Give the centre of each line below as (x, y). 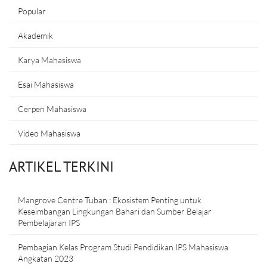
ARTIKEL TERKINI (61, 167)
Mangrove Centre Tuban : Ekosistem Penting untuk (110, 200)
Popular (32, 11)
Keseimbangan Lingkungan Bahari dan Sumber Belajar (115, 212)
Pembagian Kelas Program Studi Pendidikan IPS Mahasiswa (123, 247)
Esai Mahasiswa (46, 85)
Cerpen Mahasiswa (52, 109)
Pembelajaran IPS (49, 223)
